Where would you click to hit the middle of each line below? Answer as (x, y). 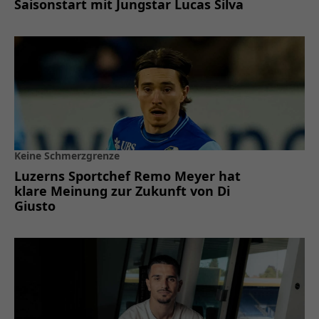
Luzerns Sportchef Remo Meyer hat (127, 176)
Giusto (35, 205)
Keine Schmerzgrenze (67, 155)
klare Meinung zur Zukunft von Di (122, 190)
